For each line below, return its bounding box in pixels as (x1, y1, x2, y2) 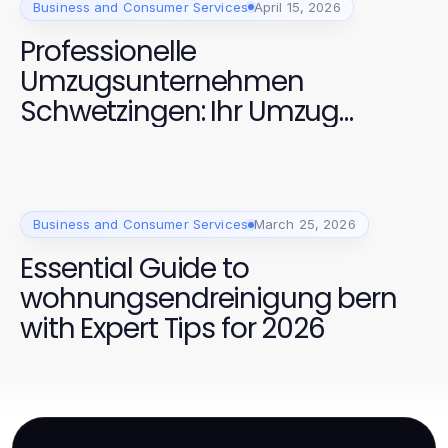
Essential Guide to (20, 249, 249, 289)
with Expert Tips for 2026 (20, 309, 325, 349)
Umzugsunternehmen (20, 61, 304, 101)
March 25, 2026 (253, 216, 356, 233)
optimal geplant (20, 121, 231, 161)
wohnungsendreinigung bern (20, 279, 397, 319)
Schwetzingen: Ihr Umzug (20, 91, 340, 131)
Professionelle (20, 31, 197, 71)
